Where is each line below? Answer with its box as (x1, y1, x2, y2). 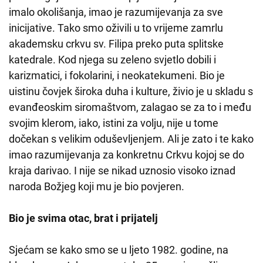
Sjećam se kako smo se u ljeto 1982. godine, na (9, 244, 228, 257)
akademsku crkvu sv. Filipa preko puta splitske (9, 38, 224, 50)
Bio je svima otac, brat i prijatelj (9, 212, 158, 225)
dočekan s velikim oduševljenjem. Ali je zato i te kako (9, 133, 254, 146)
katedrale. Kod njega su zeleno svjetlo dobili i (9, 53, 216, 66)
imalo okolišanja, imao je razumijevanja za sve (9, 6, 223, 19)
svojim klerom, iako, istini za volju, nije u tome (9, 117, 218, 130)
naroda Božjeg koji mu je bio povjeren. (9, 180, 184, 193)
